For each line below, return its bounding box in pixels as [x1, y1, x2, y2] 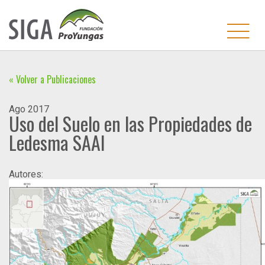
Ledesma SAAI [9, 128, 105, 156]
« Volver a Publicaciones [9, 72, 96, 86]
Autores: [9, 168, 43, 180]
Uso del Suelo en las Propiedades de [9, 109, 252, 137]
